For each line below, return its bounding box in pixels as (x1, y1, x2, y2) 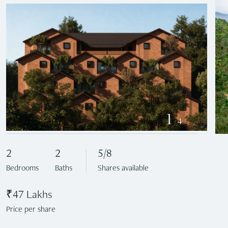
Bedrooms (6, 165, 39, 173)
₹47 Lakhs (6, 190, 52, 201)
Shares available (98, 165, 149, 173)
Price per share (6, 206, 55, 214)
